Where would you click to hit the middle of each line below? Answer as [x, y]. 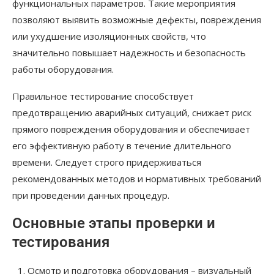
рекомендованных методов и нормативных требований [137, 179]
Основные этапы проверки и [114, 224]
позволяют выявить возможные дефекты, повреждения [137, 20]
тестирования [61, 243]
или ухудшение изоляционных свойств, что [109, 36]
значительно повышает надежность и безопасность [129, 53]
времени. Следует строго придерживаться [107, 162]
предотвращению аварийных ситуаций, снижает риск [132, 113]
